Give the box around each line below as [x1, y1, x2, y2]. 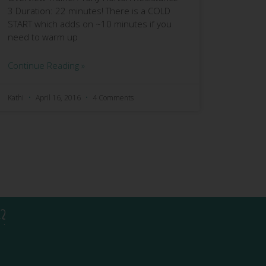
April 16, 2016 [33, 93, 83, 103]
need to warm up [7, 31, 78, 43]
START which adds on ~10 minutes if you [7, 18, 172, 30]
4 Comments [92, 93, 134, 103]
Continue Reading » [7, 59, 85, 72]
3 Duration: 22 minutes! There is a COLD [7, 5, 170, 17]
